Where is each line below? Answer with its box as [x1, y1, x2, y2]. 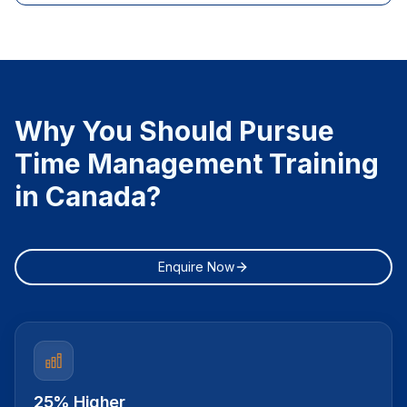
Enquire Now [158, 259, 234, 274]
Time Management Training [15, 147, 379, 180]
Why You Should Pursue [15, 114, 334, 147]
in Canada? [15, 180, 161, 213]
